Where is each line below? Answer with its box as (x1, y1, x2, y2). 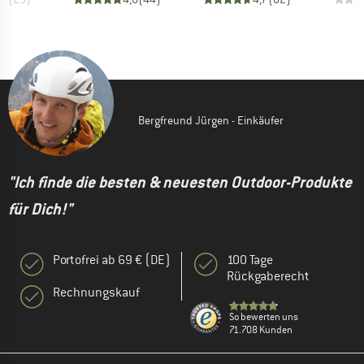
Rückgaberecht (227, 268, 310, 285)
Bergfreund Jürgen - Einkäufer (138, 113, 284, 128)
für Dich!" (8, 199, 72, 220)
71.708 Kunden (229, 323, 292, 337)
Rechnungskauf (53, 284, 140, 301)
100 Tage (227, 252, 273, 269)
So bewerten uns (229, 310, 298, 324)
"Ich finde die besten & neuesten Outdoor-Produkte (8, 172, 352, 193)
